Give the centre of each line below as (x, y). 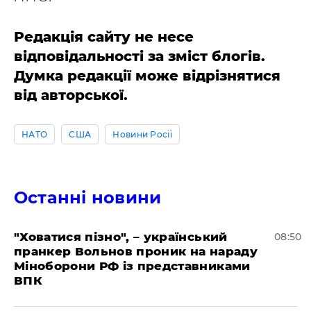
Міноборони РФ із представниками (132, 266)
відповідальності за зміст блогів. (140, 56)
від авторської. (71, 95)
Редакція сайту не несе (104, 37)
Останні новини (88, 197)
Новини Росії (143, 134)
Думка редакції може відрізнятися (147, 76)
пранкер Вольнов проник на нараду (136, 251)
